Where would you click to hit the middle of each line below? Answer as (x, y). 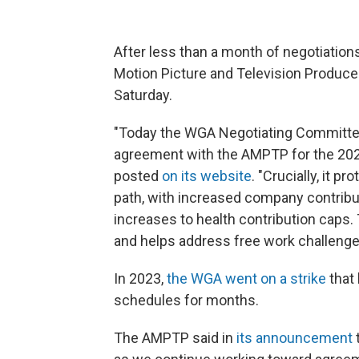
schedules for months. (186, 300)
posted (138, 176)
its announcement (294, 338)
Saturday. (143, 95)
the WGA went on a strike (246, 278)
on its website (207, 176)
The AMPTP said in (175, 338)
